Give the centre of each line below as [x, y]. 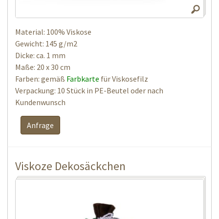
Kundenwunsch [40, 102]
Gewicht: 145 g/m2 [46, 43]
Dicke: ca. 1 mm [40, 55]
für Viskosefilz [124, 78]
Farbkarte [83, 78]
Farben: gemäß [41, 78]
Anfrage [40, 125]
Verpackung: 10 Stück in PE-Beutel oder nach [89, 90]
